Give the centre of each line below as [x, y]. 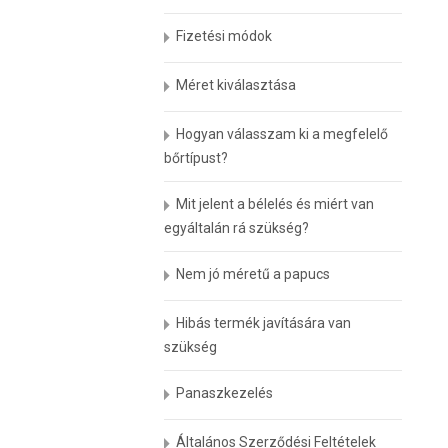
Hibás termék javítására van [264, 323]
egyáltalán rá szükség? [237, 228]
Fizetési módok [224, 36]
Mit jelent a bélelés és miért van [275, 204]
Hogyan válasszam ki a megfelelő [282, 134]
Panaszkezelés [225, 393]
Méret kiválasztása [236, 85]
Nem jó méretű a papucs [253, 274]
